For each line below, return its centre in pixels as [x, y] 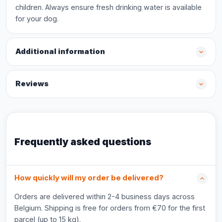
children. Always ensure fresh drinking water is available [109, 7]
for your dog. [37, 19]
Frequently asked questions [83, 142]
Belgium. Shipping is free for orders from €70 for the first [110, 208]
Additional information [60, 52]
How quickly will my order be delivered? [89, 178]
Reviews [32, 84]
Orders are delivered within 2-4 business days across [105, 196]
